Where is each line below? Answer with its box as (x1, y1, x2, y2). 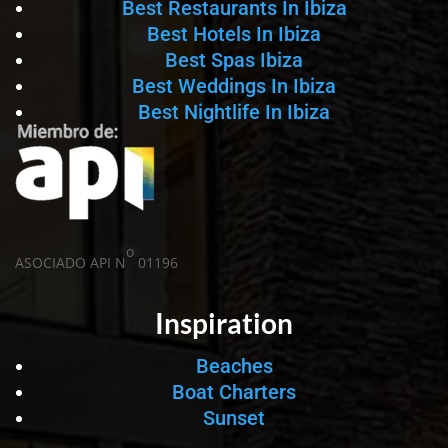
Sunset (203, 406, 265, 430)
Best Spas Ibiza (165, 48, 303, 72)
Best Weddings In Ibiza (132, 74, 336, 98)
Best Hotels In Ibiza (147, 22, 321, 46)
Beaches (195, 354, 273, 378)
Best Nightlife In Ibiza (138, 100, 330, 124)
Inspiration (155, 306, 293, 340)
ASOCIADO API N (15, 253, 126, 272)
